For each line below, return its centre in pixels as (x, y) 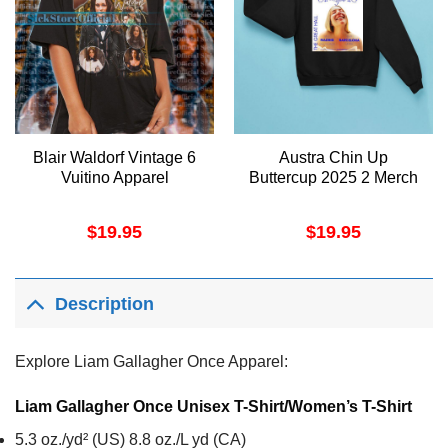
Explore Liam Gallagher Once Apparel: (151, 361)
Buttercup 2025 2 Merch (333, 177)
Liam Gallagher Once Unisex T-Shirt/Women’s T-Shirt (213, 407)
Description (105, 304)
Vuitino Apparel (114, 177)
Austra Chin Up (333, 157)
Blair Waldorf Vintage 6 (114, 157)
